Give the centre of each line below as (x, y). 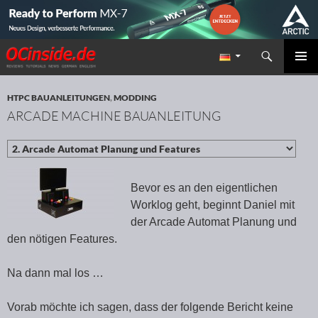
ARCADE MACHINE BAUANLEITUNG (114, 116)
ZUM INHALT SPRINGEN (63, 69)
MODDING (135, 98)
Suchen (21, 48)
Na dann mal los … (55, 273)
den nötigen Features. (62, 239)
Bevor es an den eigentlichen (204, 188)
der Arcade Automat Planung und (214, 222)
